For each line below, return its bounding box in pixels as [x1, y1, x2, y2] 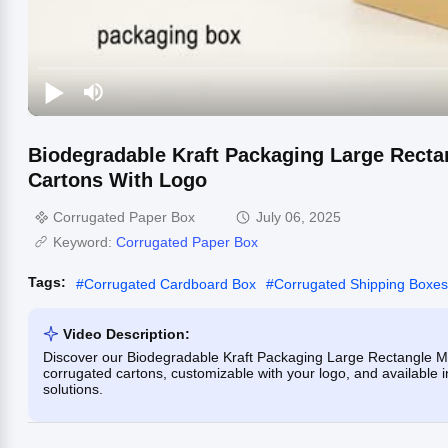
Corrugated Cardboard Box [84, 275, 256, 292]
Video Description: [63, 325, 190, 342]
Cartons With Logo [28, 168, 207, 191]
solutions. [43, 380, 103, 397]
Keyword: [53, 233, 116, 250]
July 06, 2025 [256, 208, 341, 225]
